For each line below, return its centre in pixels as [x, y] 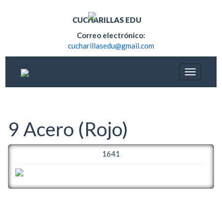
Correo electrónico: [111, 35]
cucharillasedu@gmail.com [111, 46]
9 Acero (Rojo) [68, 129]
